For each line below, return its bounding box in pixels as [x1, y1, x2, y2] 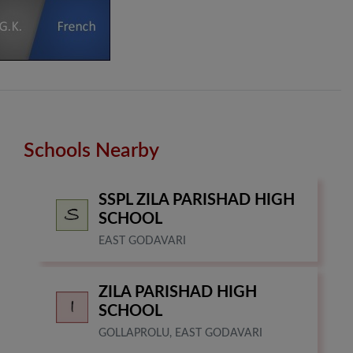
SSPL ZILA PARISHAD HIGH [98, 192, 295, 209]
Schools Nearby [24, 141, 159, 162]
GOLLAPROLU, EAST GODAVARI [98, 328, 262, 340]
